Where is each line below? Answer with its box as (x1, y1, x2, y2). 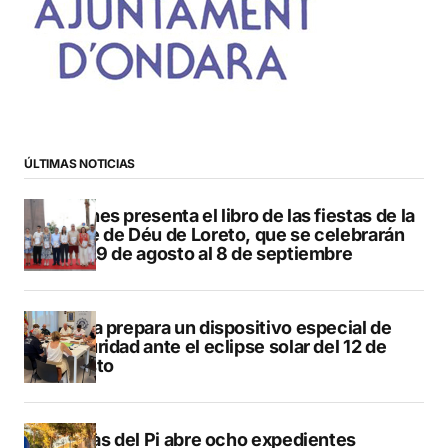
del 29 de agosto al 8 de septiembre (56, 243, 353, 265)
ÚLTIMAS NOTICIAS (24, 155, 136, 171)
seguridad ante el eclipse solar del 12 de (56, 336, 387, 358)
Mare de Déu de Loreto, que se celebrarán (56, 224, 405, 246)
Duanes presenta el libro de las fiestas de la (56, 205, 415, 227)
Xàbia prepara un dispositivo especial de (56, 317, 392, 339)
